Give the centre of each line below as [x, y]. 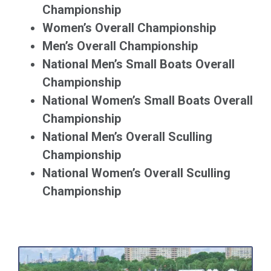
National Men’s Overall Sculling [127, 137]
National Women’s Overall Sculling [136, 173]
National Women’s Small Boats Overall [148, 100]
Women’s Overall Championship [129, 28]
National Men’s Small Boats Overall [139, 64]
